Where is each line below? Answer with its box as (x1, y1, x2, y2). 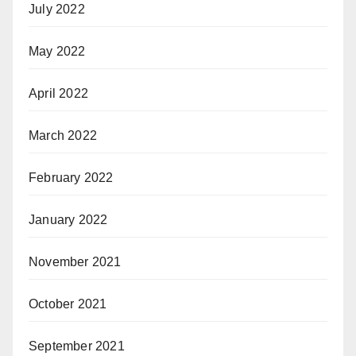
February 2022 (29, 171, 114, 184)
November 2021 (29, 255, 122, 269)
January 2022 (29, 213, 108, 226)
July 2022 (29, 2, 85, 16)
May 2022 (29, 44, 86, 58)
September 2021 (29, 339, 125, 353)
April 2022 (29, 87, 88, 100)
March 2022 (29, 129, 97, 142)
